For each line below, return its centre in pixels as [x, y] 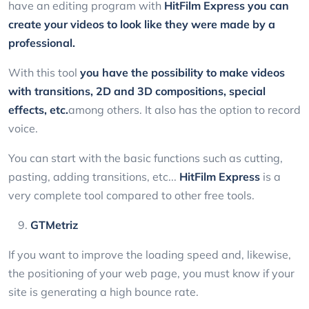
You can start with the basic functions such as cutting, [146, 158]
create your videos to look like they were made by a [142, 24]
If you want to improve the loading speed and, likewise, [150, 255]
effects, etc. [38, 110]
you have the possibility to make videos [182, 73]
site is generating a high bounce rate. [103, 292]
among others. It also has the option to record [185, 110]
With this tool [44, 73]
